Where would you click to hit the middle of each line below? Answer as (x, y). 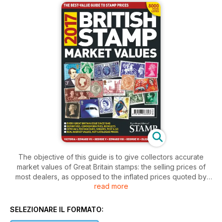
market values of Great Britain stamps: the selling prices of (111, 167)
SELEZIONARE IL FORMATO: (57, 210)
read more (111, 186)
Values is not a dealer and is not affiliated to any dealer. (111, 197)
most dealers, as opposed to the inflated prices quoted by (111, 177)
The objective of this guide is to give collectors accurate (111, 157)
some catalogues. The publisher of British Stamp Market (111, 187)
